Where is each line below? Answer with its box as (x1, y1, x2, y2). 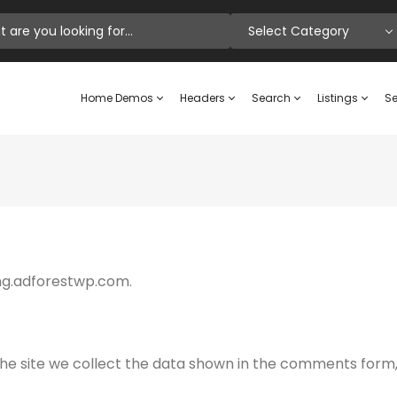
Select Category (248, 22, 349, 40)
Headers (180, 90, 228, 105)
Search (252, 90, 293, 105)
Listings (317, 90, 361, 105)
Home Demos (81, 90, 156, 105)
